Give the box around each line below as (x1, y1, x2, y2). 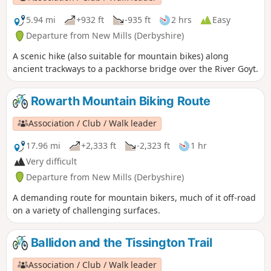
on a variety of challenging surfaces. (13, 204, 160, 216)
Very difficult (26, 155, 77, 168)
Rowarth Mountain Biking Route (27, 94, 211, 109)
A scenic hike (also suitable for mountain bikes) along (13, 50, 229, 62)
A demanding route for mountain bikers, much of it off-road (13, 191, 256, 203)
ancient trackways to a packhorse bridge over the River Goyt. (13, 63, 258, 75)
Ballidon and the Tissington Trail (27, 235, 212, 250)
